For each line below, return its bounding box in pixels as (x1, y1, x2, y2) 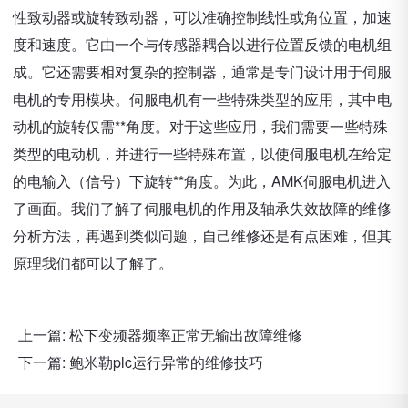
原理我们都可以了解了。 (13, 252, 173, 273)
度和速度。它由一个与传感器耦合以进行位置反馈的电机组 (13, 34, 392, 55)
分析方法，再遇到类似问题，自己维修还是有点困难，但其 (13, 225, 392, 246)
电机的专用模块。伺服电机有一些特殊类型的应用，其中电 (13, 88, 392, 109)
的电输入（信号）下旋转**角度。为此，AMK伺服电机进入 (13, 170, 391, 191)
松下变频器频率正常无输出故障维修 (69, 324, 302, 345)
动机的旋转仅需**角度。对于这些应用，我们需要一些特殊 (13, 116, 388, 137)
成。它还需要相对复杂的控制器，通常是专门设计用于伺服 (13, 61, 392, 82)
